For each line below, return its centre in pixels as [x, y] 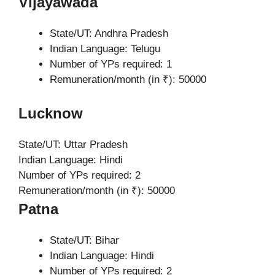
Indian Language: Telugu [105, 48]
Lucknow [51, 113]
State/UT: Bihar [84, 240]
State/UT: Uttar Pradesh [73, 145]
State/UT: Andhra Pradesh [109, 33]
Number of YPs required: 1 [111, 64]
